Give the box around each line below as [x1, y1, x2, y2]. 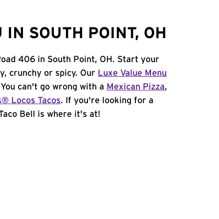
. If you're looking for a [61, 96, 154, 105]
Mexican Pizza [107, 83, 165, 91]
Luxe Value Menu [98, 69, 167, 78]
